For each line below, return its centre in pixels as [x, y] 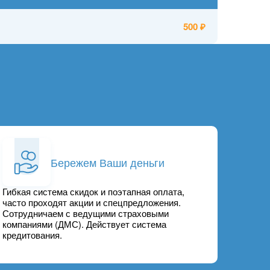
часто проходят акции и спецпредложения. [92, 202]
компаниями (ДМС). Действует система [85, 224]
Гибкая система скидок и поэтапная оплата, [94, 192]
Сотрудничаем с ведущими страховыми [86, 213]
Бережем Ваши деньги [108, 162]
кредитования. [33, 235]
